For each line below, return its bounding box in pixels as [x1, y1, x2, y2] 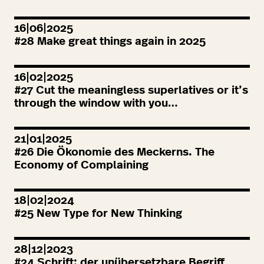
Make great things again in [34, 36, 179, 48]
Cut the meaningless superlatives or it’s [33, 85, 248, 97]
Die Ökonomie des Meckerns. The [34, 146, 214, 158]
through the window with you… [14, 98, 178, 110]
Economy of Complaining [14, 159, 148, 171]
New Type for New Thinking [34, 208, 182, 220]
